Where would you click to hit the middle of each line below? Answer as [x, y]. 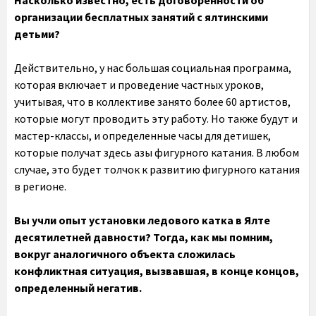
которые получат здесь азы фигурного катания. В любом [157, 152]
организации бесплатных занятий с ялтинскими [141, 17]
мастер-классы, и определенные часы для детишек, [142, 135]
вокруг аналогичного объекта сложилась [125, 254]
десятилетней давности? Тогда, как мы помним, [144, 237]
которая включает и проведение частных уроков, [139, 85]
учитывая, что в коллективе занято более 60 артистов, [152, 102]
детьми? [37, 34]
